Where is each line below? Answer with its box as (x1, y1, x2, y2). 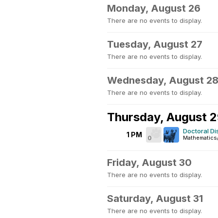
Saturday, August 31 (107, 193, 203, 204)
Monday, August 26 (107, 2, 200, 14)
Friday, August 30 (107, 157, 192, 168)
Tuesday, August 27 (107, 38, 202, 50)
